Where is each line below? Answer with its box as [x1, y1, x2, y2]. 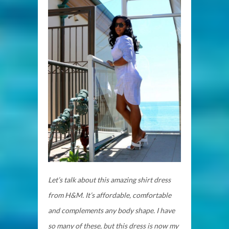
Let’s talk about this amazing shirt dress [48, 175, 171, 184]
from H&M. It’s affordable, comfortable [48, 190, 171, 199]
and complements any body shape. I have [48, 205, 175, 215]
